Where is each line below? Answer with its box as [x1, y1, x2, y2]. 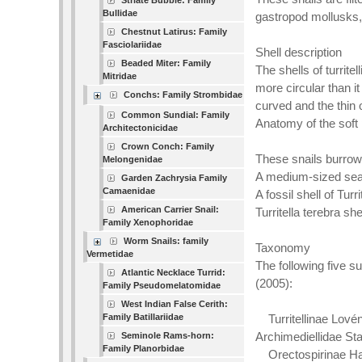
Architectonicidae [103, 123, 179, 133]
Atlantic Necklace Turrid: [121, 267, 226, 277]
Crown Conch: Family [121, 141, 215, 151]
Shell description [255, 45, 342, 59]
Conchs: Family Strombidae [124, 90, 243, 99]
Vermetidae [86, 249, 134, 259]
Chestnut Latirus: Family [121, 27, 228, 36]
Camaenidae [103, 186, 156, 196]
